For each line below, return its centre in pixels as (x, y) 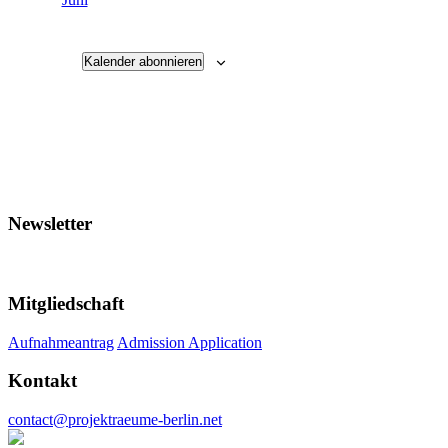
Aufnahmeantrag (61, 342)
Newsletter (50, 223)
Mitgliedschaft (66, 303)
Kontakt (42, 381)
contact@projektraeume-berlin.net (115, 420)
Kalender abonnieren (142, 61)
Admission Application (189, 342)
